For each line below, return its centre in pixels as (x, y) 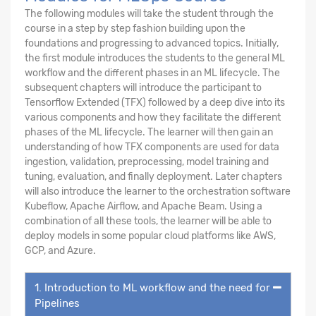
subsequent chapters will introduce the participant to (143, 87)
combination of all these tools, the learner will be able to (148, 221)
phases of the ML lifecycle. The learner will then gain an (149, 132)
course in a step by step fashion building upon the (135, 28)
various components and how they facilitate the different (153, 117)
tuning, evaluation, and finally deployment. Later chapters (153, 176)
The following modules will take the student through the (149, 13)
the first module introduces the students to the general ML (155, 58)
